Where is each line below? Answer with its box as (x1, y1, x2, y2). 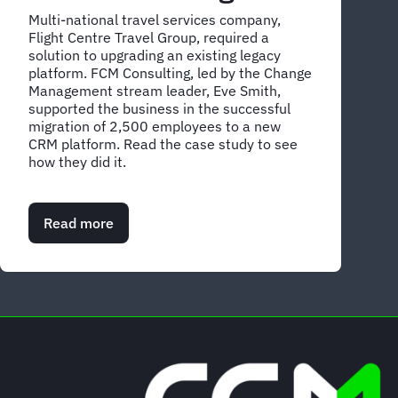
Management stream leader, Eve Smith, (28, 82, 281, 100)
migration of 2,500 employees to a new (28, 117, 281, 136)
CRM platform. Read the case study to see (28, 135, 298, 154)
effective (114, 285, 170, 304)
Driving (114, 267, 159, 286)
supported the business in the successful (28, 99, 291, 118)
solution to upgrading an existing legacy (28, 46, 281, 65)
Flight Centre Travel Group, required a (28, 28, 269, 47)
